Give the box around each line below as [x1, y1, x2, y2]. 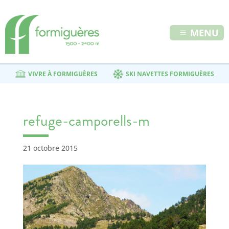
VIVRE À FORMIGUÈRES [28, 70, 98, 78]
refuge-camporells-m [22, 110, 150, 131]
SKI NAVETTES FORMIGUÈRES [125, 70, 214, 78]
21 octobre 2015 [22, 143, 78, 153]
